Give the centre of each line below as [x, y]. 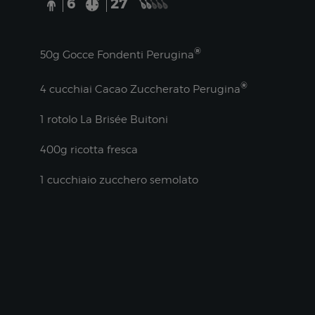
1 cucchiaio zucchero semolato [119, 180]
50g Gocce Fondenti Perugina [117, 55]
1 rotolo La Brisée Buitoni [104, 120]
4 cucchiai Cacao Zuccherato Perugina [140, 89]
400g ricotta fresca [89, 150]
